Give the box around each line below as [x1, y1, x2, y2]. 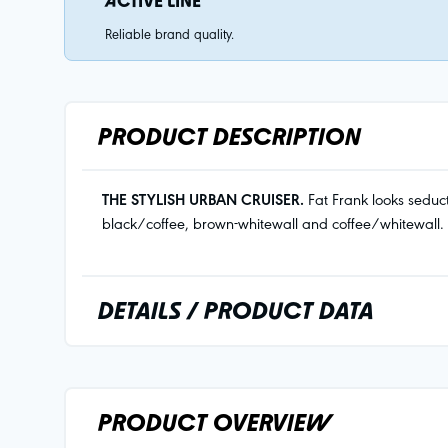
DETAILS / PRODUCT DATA [98, 296, 374, 325]
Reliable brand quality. [105, 24, 234, 42]
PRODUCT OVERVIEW [98, 408, 331, 437]
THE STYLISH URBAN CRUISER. [102, 188, 304, 210]
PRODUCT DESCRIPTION [98, 122, 361, 151]
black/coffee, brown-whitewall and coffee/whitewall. [102, 212, 444, 233]
